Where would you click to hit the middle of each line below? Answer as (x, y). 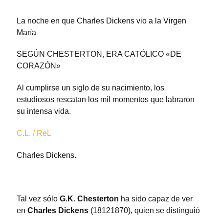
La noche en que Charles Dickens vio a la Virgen (101, 21)
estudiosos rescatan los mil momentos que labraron (106, 100)
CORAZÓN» (39, 66)
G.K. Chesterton (90, 199)
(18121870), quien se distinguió (145, 211)
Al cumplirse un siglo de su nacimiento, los (90, 88)
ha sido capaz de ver (157, 199)
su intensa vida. (44, 111)
